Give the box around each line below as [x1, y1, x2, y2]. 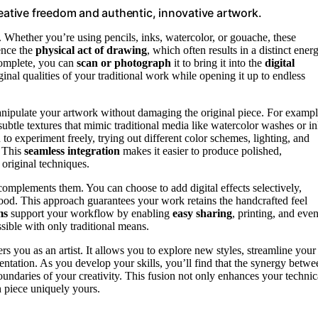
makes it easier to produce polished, [120, 144, 282, 157]
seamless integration [24, 144, 120, 157]
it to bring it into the [171, 56, 265, 69]
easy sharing [172, 207, 232, 219]
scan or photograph [77, 56, 171, 69]
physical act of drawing [35, 43, 147, 56]
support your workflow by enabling [8, 207, 172, 219]
